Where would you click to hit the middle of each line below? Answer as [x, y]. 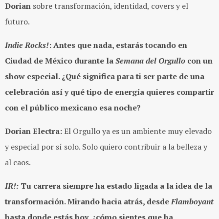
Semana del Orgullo [150, 61]
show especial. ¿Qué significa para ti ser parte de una [105, 77]
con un [199, 61]
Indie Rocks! [27, 45]
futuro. [17, 22]
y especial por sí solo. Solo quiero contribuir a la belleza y [106, 147]
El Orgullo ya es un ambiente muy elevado [137, 131]
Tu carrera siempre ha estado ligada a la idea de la [115, 186]
